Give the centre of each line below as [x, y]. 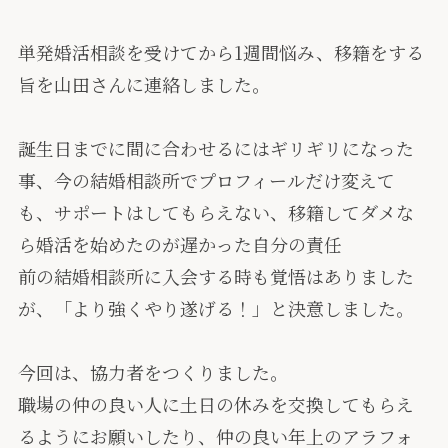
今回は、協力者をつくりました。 [152, 372]
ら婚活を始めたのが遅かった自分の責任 [179, 244]
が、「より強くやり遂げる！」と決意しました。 [215, 308]
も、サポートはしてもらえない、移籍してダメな [215, 212]
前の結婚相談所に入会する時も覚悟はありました [215, 276]
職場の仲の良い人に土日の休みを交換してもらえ [215, 404]
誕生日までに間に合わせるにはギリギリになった [215, 148]
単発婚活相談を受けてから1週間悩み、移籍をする [220, 52]
